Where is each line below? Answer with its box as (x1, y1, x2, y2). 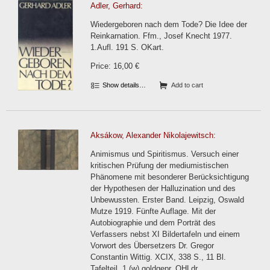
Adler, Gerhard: (90, 1, 143, 10)
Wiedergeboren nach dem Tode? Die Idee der (90, 20, 247, 29)
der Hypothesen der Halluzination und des (90, 184, 236, 193)
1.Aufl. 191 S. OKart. (90, 43, 164, 52)
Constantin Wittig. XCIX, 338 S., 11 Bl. (90, 253, 226, 262)
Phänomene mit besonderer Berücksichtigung (90, 172, 249, 181)
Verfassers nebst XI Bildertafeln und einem (90, 230, 240, 239)
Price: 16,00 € (90, 61, 139, 71)
